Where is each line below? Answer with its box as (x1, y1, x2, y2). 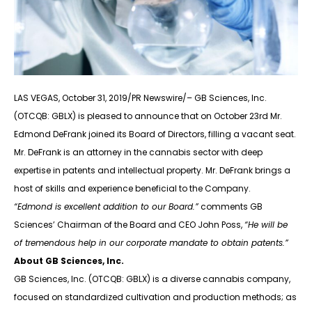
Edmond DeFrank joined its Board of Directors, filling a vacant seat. (14, 128, 296, 141)
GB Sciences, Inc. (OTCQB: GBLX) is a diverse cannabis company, (14, 273, 290, 286)
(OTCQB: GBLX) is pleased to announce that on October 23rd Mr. (14, 110, 282, 123)
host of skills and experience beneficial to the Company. (14, 182, 251, 195)
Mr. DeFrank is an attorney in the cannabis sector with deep (14, 146, 263, 159)
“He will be (244, 219, 288, 231)
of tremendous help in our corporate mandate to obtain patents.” (14, 237, 288, 249)
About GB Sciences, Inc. (14, 255, 124, 267)
